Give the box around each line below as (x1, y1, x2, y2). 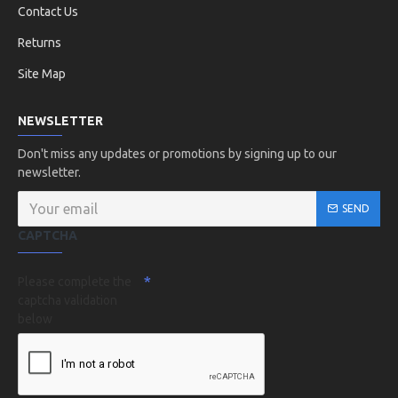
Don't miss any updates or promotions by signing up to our (18, 147, 337, 161)
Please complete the (18, 275, 131, 289)
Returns (18, 36, 61, 50)
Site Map (18, 67, 66, 81)
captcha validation (18, 293, 117, 307)
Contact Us (18, 4, 78, 19)
